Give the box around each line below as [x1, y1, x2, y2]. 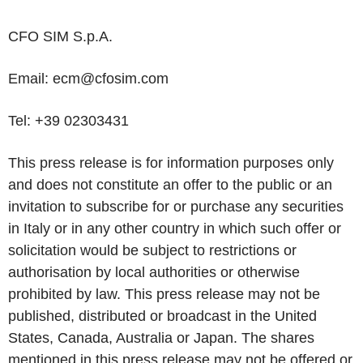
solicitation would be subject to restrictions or [8, 242, 297, 258]
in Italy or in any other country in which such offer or [8, 220, 341, 237]
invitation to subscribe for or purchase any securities [8, 199, 344, 215]
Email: [8, 70, 49, 87]
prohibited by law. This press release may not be [8, 286, 320, 302]
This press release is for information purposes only [8, 155, 334, 171]
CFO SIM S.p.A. [8, 28, 113, 45]
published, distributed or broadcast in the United [8, 308, 317, 324]
